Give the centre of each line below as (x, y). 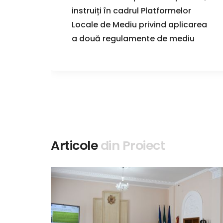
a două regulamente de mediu (133, 38)
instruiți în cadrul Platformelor (131, 10)
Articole (76, 145)
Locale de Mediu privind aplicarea (139, 24)
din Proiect (132, 145)
